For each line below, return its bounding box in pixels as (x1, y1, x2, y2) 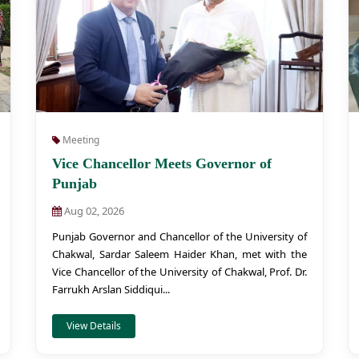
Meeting (60, 133, 99, 147)
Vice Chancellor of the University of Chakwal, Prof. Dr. (52, 264, 307, 279)
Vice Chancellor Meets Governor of (52, 155, 272, 171)
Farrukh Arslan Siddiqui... (52, 282, 170, 296)
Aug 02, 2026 (62, 204, 124, 218)
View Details (67, 319, 121, 333)
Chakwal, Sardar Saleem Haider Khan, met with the (52, 247, 307, 261)
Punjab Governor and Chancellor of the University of (52, 229, 307, 244)
